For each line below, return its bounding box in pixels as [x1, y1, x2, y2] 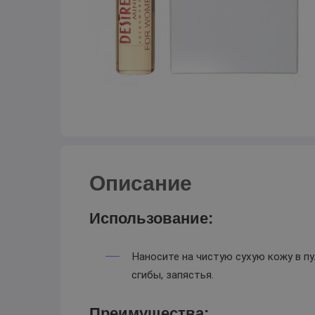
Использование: [89, 209, 213, 227]
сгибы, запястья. [131, 269, 214, 282]
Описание [89, 171, 192, 195]
